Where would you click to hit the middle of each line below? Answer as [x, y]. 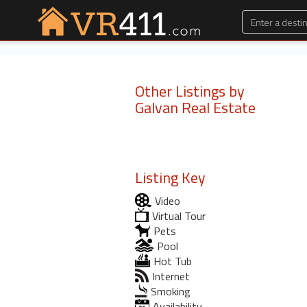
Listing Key [170, 177]
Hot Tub [173, 261]
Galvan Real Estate [195, 108]
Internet [171, 276]
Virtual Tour [179, 216]
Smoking [171, 291]
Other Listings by [190, 91]
